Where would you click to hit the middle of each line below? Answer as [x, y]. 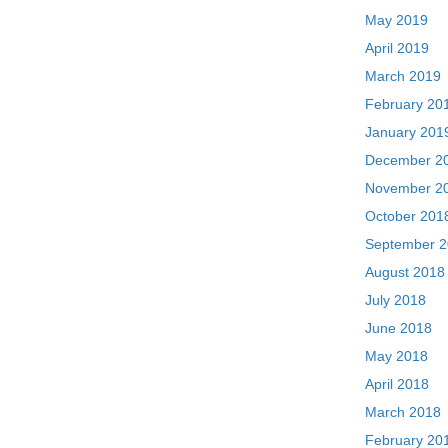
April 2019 [397, 48]
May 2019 [397, 20]
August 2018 [405, 272]
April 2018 [397, 384]
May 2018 [397, 356]
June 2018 [399, 328]
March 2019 [403, 76]
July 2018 [396, 300]
